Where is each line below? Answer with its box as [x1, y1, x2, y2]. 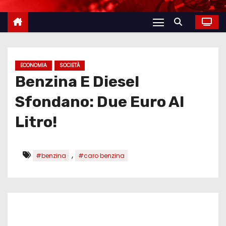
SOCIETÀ [60, 61, 80, 69]
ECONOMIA [20, 61, 47, 69]
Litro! [15, 112, 57, 131]
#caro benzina [78, 151, 125, 160]
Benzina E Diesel [15, 72, 139, 91]
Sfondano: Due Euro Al [15, 92, 184, 111]
